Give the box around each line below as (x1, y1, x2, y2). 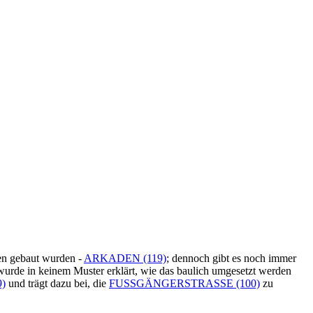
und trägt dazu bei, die (6, 277, 109, 290)
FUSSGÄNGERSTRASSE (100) (109, 277, 260, 290)
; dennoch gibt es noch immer (166, 252, 296, 265)
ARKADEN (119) (84, 252, 166, 265)
